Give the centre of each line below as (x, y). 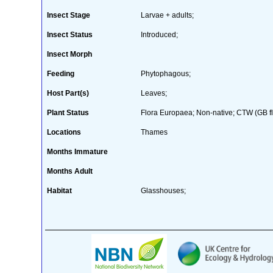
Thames (154, 132)
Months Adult (69, 171)
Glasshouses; (163, 190)
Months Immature (77, 151)
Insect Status (69, 34)
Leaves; (154, 93)
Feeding (60, 73)
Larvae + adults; (167, 15)
